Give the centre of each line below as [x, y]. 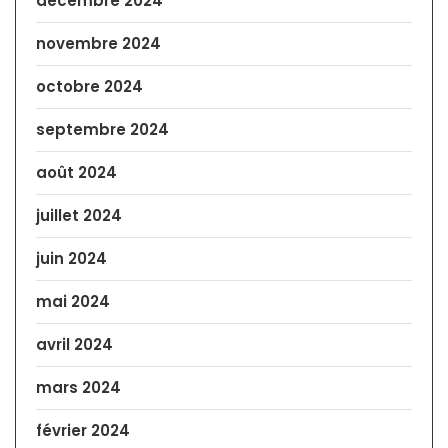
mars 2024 [78, 388]
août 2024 [76, 173]
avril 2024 [74, 345]
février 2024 [83, 431]
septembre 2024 [102, 130]
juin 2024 [71, 259]
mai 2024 [73, 302]
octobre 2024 [89, 87]
